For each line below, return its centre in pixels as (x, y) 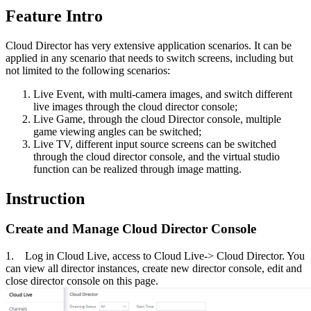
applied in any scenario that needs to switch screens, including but (149, 58)
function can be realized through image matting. (137, 169)
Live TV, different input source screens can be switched (155, 144)
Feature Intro (54, 16)
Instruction (45, 198)
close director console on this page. (82, 281)
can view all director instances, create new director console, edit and (154, 269)
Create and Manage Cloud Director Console (131, 229)
